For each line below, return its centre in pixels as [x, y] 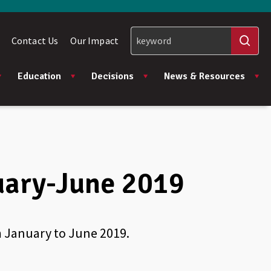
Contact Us [35, 41]
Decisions [113, 76]
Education [39, 76]
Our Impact [94, 41]
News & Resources [204, 76]
